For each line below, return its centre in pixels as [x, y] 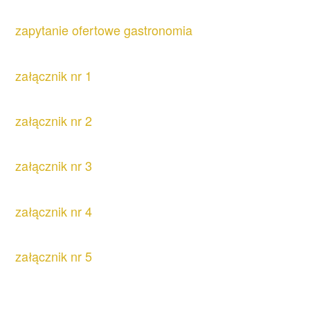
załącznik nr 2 [54, 120]
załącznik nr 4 [54, 211]
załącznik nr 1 [54, 75]
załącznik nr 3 [54, 166]
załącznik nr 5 [54, 256]
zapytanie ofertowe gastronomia [104, 30]
